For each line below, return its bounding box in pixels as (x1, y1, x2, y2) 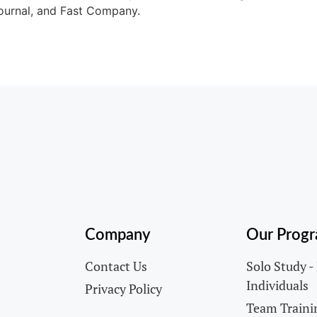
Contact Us (85, 258, 147, 275)
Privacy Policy (85, 280, 162, 298)
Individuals (246, 277, 309, 294)
